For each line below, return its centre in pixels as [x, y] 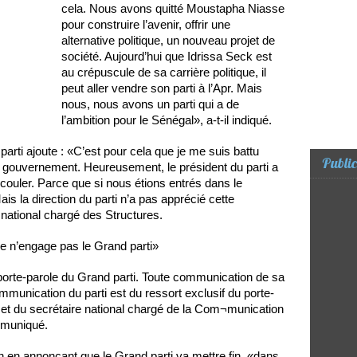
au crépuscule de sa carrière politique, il [164, 73]
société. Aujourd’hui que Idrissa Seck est [167, 57]
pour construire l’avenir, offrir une [146, 25]
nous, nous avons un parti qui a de [150, 104]
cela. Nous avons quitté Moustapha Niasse [173, 9]
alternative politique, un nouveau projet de [168, 41]
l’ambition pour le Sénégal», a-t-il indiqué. [167, 120]
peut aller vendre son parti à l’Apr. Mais [162, 88]
